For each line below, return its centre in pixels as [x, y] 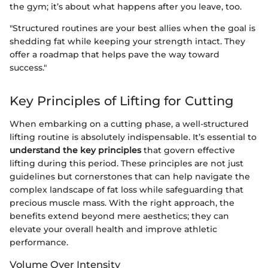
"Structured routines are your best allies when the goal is [133, 28]
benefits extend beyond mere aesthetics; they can [119, 216]
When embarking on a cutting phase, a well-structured [129, 124]
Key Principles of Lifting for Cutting [121, 101]
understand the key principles [75, 150]
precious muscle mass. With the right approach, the [122, 202]
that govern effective [188, 150]
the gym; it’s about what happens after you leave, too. [126, 7]
